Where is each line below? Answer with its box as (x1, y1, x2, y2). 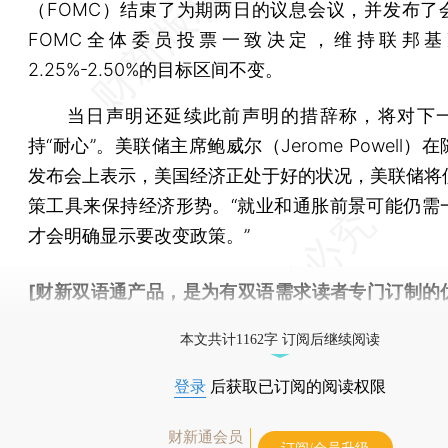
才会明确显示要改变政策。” (28, 224, 250, 246)
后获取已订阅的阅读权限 (206, 377, 386, 395)
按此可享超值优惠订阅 (28, 310, 208, 332)
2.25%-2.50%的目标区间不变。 (28, 58, 283, 80)
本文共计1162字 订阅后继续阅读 (180, 331, 380, 347)
